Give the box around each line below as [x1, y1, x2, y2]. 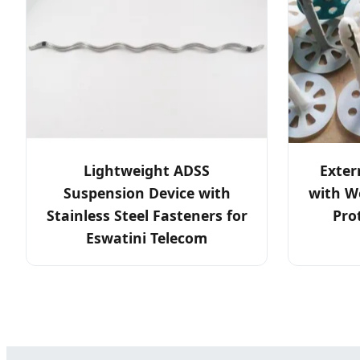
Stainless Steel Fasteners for [46, 206, 247, 226]
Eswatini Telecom [86, 228, 208, 248]
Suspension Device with [63, 183, 231, 203]
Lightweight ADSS [84, 161, 211, 181]
